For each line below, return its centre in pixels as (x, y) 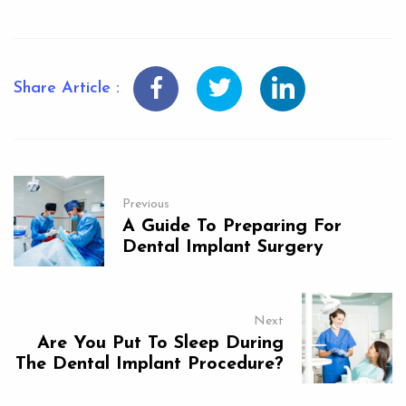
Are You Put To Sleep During (160, 343)
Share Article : (67, 88)
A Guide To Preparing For (232, 226)
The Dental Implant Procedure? (150, 364)
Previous (146, 204)
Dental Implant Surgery (223, 247)
